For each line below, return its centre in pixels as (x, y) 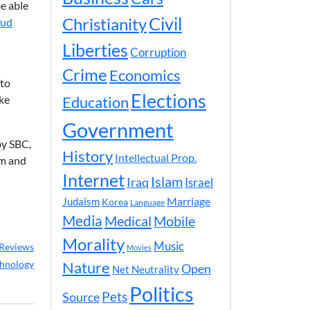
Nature (86, 267)
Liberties (95, 50)
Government (118, 130)
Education (95, 102)
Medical (128, 221)
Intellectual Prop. (156, 157)
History (88, 156)
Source (81, 297)
